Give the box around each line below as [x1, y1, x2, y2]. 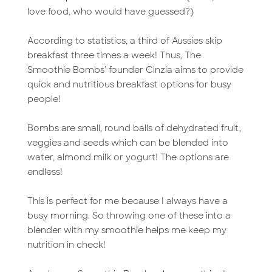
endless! [27, 166, 63, 178]
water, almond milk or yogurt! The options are [27, 152, 229, 163]
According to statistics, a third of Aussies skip [27, 35, 222, 47]
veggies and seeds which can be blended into [27, 137, 228, 149]
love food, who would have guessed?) [27, 6, 194, 18]
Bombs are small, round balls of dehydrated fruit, [27, 123, 241, 134]
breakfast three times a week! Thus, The [27, 50, 201, 61]
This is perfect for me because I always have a [27, 195, 228, 207]
